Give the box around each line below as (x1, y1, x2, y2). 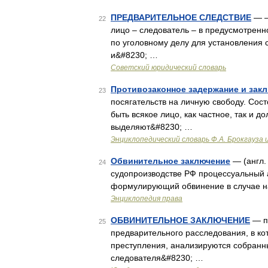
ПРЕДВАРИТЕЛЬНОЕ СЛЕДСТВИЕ (111, 13, 251, 22)
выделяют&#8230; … (111, 122, 193, 132)
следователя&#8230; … (111, 253, 203, 263)
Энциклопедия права (111, 194, 182, 203)
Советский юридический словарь (111, 63, 226, 72)
